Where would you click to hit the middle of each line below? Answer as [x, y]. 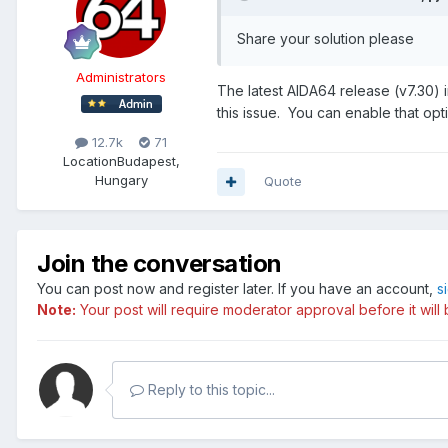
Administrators [121, 76]
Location [89, 161]
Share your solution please [325, 38]
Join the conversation [159, 264]
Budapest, [148, 161]
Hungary [121, 180]
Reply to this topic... [209, 390]
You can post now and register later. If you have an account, [237, 289]
